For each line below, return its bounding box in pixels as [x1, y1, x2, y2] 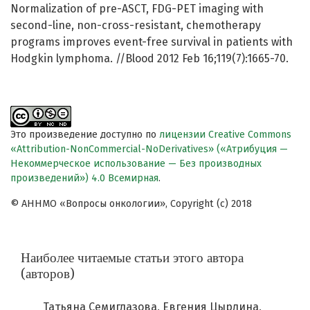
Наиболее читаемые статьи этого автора [21, 250, 244, 266]
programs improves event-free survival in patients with [10, 35, 293, 49]
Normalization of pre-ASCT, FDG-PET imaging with [10, 2, 264, 16]
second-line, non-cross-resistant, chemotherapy [10, 19, 261, 33]
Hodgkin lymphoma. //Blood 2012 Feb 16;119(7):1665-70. [10, 52, 289, 66]
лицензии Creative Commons [159, 129, 291, 141]
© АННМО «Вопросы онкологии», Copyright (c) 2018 [10, 198, 252, 210]
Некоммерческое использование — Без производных [10, 158, 262, 170]
